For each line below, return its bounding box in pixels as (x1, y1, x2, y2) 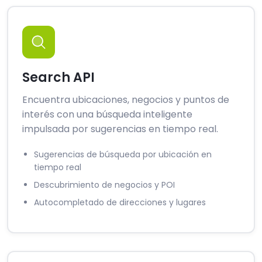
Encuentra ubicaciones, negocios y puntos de (22, 93, 229, 107)
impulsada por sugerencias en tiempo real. (22, 122, 218, 136)
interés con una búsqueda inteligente (22, 108, 192, 122)
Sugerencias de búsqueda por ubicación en (34, 149, 212, 161)
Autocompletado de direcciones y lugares (34, 196, 206, 209)
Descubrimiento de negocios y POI (34, 179, 175, 191)
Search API (22, 68, 95, 87)
